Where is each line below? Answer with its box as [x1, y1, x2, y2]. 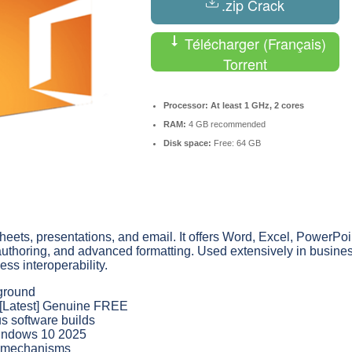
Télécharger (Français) [180, 32, 326, 53]
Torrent [223, 53, 267, 74]
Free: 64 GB [211, 137, 261, 148]
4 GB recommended [186, 119, 266, 129]
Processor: [163, 100, 208, 110]
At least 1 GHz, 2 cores [208, 100, 304, 110]
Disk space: [163, 137, 211, 148]
